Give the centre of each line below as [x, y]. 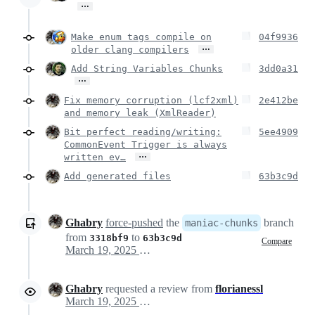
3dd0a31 [278, 68]
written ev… [95, 157]
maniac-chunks [221, 223]
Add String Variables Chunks [147, 68]
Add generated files [117, 176]
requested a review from [159, 288]
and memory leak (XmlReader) [140, 112]
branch [277, 222]
